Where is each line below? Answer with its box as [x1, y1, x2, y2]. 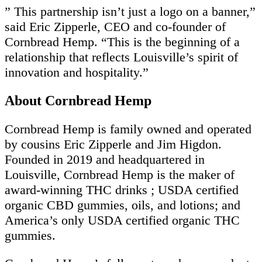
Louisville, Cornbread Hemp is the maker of [5, 167, 235, 182]
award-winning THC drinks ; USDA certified [5, 182, 239, 197]
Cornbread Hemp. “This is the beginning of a [5, 34, 240, 49]
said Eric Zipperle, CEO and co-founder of [5, 19, 226, 34]
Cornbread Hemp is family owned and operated [5, 121, 251, 136]
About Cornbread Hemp [5, 92, 151, 108]
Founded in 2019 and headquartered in [5, 151, 205, 167]
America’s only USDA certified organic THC [5, 212, 240, 227]
